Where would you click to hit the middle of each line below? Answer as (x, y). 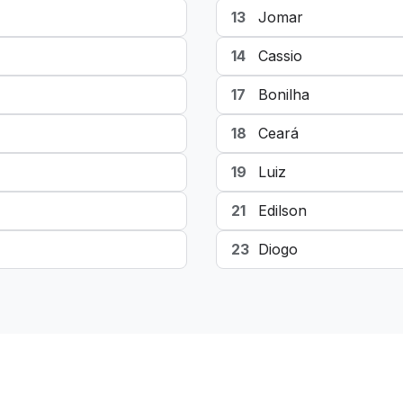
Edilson (282, 210)
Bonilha (284, 94)
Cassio (280, 56)
